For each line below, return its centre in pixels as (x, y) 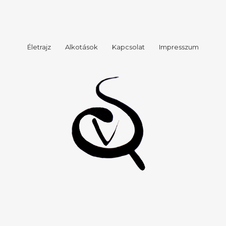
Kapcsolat (128, 47)
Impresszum (179, 47)
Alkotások (81, 47)
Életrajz (39, 47)
